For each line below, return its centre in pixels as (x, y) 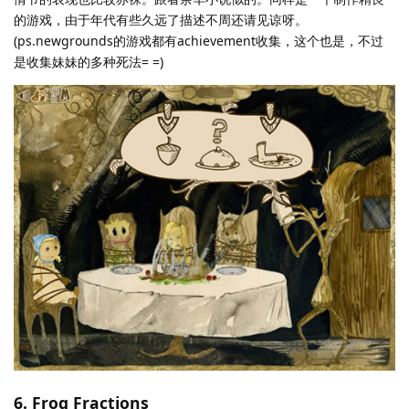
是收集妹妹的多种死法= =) (89, 61)
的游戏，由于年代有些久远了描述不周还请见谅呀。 (161, 19)
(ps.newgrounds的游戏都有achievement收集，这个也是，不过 (199, 40)
